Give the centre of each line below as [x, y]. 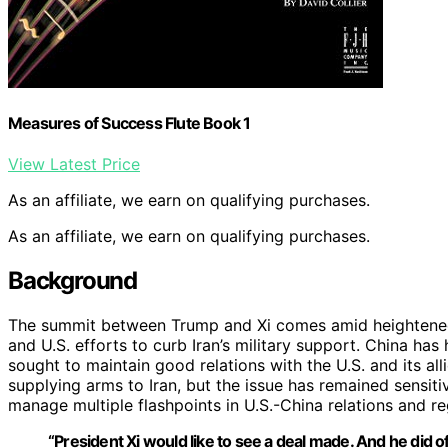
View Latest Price [74, 164]
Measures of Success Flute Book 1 [129, 122]
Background [72, 281]
